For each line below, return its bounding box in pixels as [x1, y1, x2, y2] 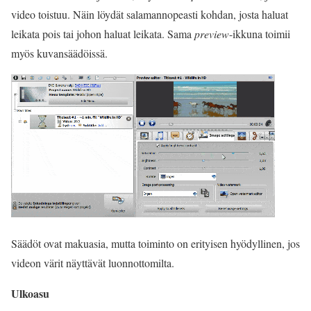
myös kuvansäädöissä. [11, 46, 108, 60]
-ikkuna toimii [229, 26, 290, 41]
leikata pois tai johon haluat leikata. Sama [11, 26, 194, 41]
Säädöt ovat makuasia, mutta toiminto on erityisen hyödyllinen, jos [11, 236, 300, 251]
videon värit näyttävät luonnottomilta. [11, 255, 174, 270]
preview [194, 26, 229, 41]
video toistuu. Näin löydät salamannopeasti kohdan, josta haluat [11, 7, 288, 22]
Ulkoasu [11, 285, 49, 301]
